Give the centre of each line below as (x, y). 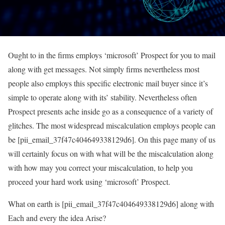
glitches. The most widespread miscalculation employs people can (112, 126)
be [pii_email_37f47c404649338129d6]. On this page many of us (112, 140)
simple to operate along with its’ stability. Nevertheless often (102, 97)
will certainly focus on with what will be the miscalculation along (111, 154)
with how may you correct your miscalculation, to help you (100, 168)
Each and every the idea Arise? (57, 218)
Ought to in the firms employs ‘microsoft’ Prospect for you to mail (112, 55)
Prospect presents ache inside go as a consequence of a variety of (110, 111)
